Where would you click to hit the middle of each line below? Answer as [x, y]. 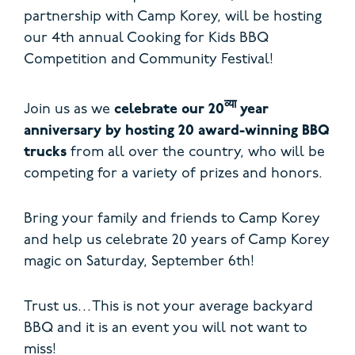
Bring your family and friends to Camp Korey [172, 219]
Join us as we [69, 110]
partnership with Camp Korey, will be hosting [173, 17]
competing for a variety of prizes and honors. [173, 174]
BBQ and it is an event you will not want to [166, 329]
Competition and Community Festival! [149, 60]
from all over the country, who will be [196, 153]
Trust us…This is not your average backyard [168, 307]
